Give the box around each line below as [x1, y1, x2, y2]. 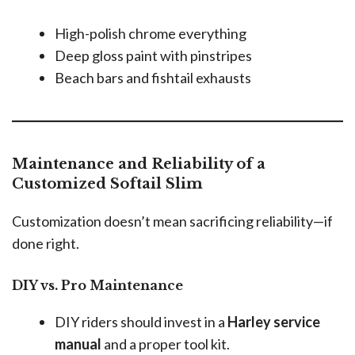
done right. [12, 235, 79, 253]
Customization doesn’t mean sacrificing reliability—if [12, 212, 333, 231]
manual [55, 335, 101, 353]
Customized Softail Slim [12, 175, 203, 193]
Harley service [227, 313, 320, 331]
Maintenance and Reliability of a [12, 155, 265, 174]
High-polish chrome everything [55, 25, 246, 43]
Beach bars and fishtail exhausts [55, 69, 251, 87]
